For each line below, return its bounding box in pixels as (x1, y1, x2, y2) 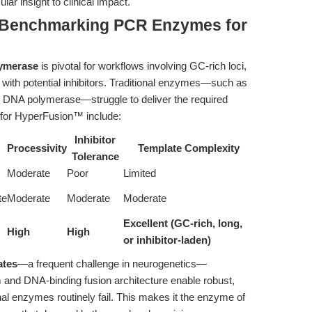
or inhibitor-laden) (123, 234, 211, 246)
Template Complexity (137, 142, 240, 154)
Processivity (7, 142, 67, 154)
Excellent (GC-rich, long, (123, 217, 242, 229)
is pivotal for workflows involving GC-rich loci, (38, 60, 247, 72)
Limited (123, 167, 156, 179)
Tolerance (71, 150, 119, 162)
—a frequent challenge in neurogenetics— (17, 258, 207, 270)
